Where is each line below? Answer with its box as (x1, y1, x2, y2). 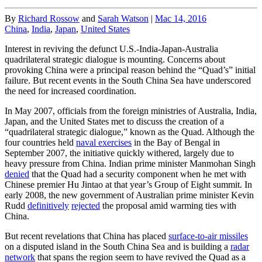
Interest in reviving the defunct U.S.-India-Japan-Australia (5, 43, 218, 54)
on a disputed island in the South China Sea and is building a (5, 241, 230, 251)
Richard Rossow (18, 13, 80, 23)
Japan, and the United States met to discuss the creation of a (5, 116, 224, 126)
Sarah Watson (98, 13, 149, 23)
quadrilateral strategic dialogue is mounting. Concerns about (5, 54, 225, 64)
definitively (27, 200, 69, 211)
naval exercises (76, 137, 132, 147)
